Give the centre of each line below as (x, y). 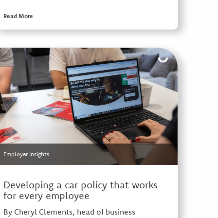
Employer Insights (26, 154)
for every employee (46, 196)
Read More (18, 16)
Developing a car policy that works (80, 185)
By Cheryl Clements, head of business (69, 212)
